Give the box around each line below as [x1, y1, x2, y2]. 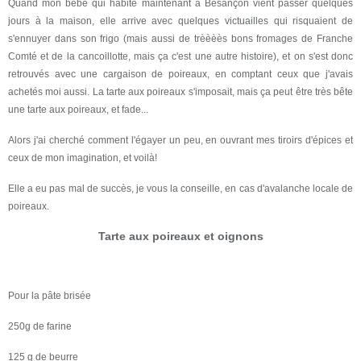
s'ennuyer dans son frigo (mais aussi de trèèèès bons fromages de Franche [8, 32, 353, 44]
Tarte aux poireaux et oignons [98, 229, 263, 243]
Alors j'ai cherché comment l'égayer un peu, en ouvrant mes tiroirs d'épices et [8, 134, 353, 146]
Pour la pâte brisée [8, 289, 91, 301]
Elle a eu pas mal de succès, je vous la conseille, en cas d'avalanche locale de [8, 182, 353, 194]
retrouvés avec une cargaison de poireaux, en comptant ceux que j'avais [8, 68, 353, 80]
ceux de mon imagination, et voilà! [8, 151, 157, 164]
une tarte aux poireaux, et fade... [8, 103, 148, 115]
